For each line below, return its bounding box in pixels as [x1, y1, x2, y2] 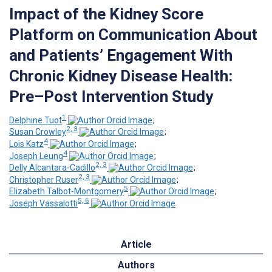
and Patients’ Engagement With [9, 46, 233, 64]
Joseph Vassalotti [9, 199, 78, 209]
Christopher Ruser [9, 174, 78, 185]
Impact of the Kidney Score [9, 4, 203, 23]
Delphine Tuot [9, 115, 62, 125]
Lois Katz [9, 138, 44, 149]
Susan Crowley [9, 127, 66, 137]
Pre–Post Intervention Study [9, 87, 213, 106]
